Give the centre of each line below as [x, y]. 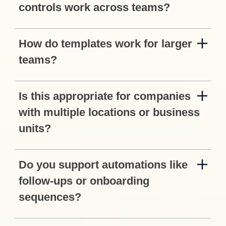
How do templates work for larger [106, 44]
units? [35, 129]
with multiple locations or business [109, 112]
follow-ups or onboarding [84, 181]
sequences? [50, 197]
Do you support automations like [103, 165]
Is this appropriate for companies [105, 96]
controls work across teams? [95, 8]
